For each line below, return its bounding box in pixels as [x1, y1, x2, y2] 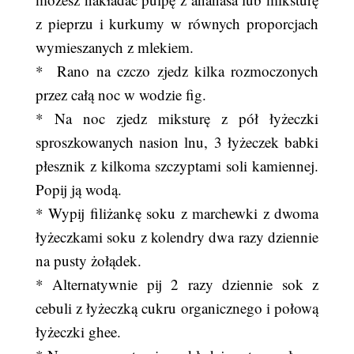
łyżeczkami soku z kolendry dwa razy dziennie [35, 227, 319, 247]
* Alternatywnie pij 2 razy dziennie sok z [35, 274, 319, 294]
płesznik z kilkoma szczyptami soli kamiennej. [35, 156, 319, 175]
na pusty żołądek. [35, 250, 146, 270]
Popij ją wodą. [35, 179, 122, 199]
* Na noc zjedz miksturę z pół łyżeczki [35, 108, 319, 128]
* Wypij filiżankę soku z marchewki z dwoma [35, 203, 319, 223]
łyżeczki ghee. [35, 322, 126, 341]
